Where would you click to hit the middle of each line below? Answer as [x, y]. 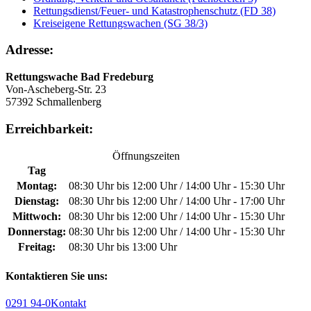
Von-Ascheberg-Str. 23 [56, 90]
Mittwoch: [37, 216]
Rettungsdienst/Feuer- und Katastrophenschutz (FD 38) [154, 10]
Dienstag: [37, 201]
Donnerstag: [37, 231]
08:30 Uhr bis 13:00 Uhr [123, 246]
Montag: [37, 185]
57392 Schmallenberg [53, 102]
